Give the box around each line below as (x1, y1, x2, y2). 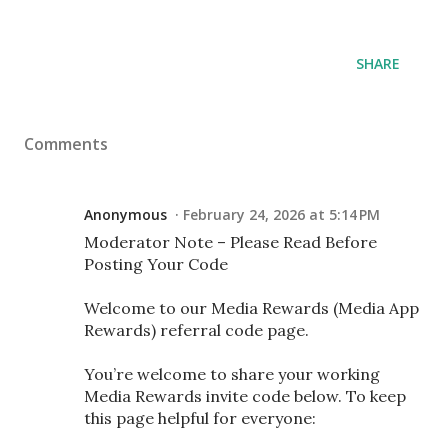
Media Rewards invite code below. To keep (84, 385, 406, 406)
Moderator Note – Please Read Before (84, 231, 377, 252)
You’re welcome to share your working (84, 363, 380, 384)
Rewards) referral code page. (84, 319, 309, 340)
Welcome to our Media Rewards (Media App (84, 297, 419, 318)
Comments (24, 132, 108, 155)
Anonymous (84, 204, 167, 224)
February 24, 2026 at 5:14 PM (183, 204, 380, 224)
